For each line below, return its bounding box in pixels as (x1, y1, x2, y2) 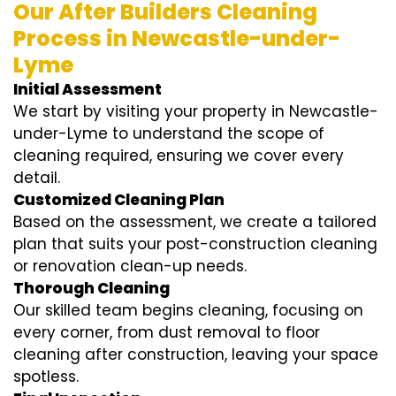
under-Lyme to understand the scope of (13, 123, 324, 145)
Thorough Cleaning (13, 278, 170, 300)
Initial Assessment (13, 79, 162, 101)
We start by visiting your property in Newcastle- (13, 101, 378, 123)
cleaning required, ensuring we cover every (13, 145, 344, 167)
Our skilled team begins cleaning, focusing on (13, 300, 363, 322)
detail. (13, 167, 60, 189)
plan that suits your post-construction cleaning (13, 233, 377, 255)
